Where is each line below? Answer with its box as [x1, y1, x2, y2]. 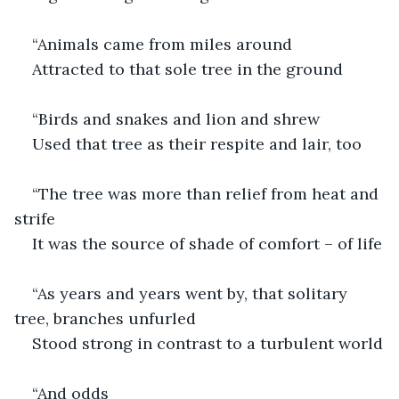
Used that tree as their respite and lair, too [32, 133, 362, 154]
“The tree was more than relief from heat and [32, 183, 383, 204]
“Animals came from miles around [32, 33, 292, 54]
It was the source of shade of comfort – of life [32, 232, 382, 254]
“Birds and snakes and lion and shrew [32, 108, 324, 129]
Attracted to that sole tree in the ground [32, 58, 343, 79]
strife [14, 208, 55, 229]
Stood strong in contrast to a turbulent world [32, 332, 383, 354]
